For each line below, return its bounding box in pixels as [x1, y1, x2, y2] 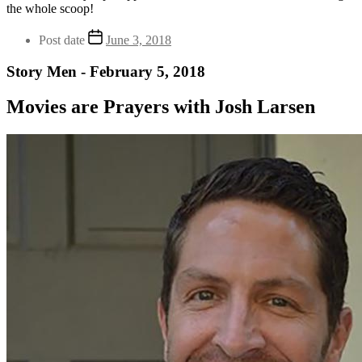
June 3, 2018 [106, 32, 171, 47]
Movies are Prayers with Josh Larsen [6, 96, 315, 118]
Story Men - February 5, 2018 [6, 62, 205, 80]
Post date [39, 32, 85, 47]
